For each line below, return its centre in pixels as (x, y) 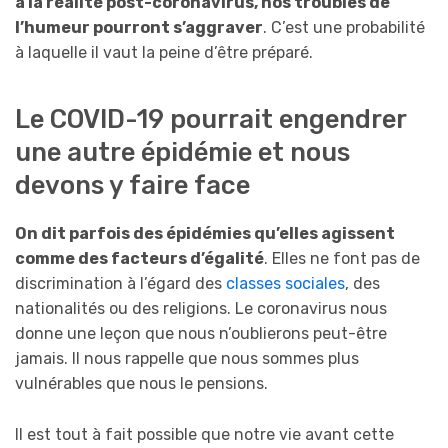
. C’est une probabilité (344, 27)
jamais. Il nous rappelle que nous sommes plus (187, 359)
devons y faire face (132, 185)
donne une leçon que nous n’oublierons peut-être (201, 334)
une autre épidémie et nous (182, 152)
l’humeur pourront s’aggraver (139, 27)
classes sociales (285, 284)
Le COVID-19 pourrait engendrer (210, 119)
